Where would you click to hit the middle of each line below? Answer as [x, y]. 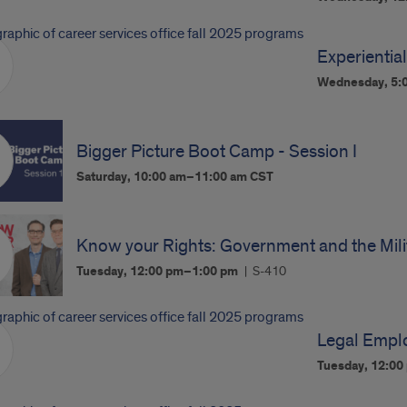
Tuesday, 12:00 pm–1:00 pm [159, 272]
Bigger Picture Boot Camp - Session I [217, 152]
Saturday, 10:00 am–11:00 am [164, 177]
